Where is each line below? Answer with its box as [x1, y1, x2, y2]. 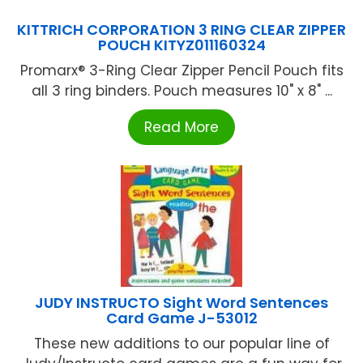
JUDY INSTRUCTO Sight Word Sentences [35, 293, 328, 314]
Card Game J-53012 [105, 308, 258, 329]
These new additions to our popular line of [33, 334, 330, 354]
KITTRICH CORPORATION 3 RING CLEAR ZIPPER [17, 19, 346, 41]
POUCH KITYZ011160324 [97, 35, 266, 56]
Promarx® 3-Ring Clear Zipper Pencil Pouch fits [19, 61, 344, 81]
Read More [144, 117, 219, 138]
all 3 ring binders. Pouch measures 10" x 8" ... [31, 81, 332, 101]
